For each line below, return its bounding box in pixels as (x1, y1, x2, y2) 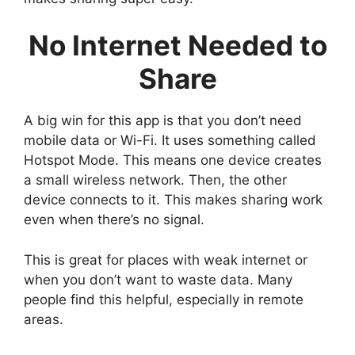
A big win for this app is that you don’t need (24, 113, 302, 129)
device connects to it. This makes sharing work (24, 192, 323, 208)
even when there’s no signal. (24, 212, 204, 228)
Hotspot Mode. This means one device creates (24, 152, 322, 169)
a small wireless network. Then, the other (24, 172, 287, 189)
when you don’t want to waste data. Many (24, 271, 292, 288)
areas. (24, 311, 63, 327)
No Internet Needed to (28, 29, 327, 63)
